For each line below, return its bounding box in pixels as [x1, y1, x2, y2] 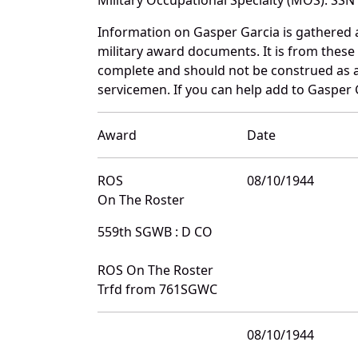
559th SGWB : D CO [97, 222, 213, 241]
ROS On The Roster [97, 261, 213, 279]
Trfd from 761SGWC [97, 280, 217, 298]
